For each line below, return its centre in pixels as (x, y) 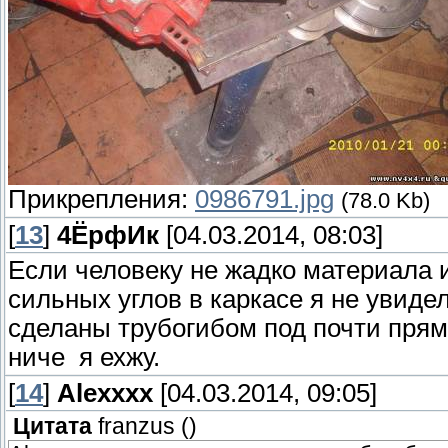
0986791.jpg (264, 199)
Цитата (52, 427)
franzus (136, 427)
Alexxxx (105, 393)
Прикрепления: (101, 199)
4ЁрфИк (108, 235)
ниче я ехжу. (84, 357)
